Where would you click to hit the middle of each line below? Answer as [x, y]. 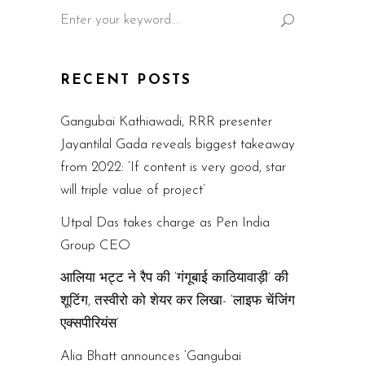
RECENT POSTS [126, 80]
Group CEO [95, 245]
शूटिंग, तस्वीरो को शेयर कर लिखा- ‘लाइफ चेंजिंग [178, 301]
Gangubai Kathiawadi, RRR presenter [166, 121]
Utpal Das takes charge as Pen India [165, 222]
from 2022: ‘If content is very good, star [173, 167]
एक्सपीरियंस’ [90, 323]
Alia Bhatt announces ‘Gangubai [151, 356]
